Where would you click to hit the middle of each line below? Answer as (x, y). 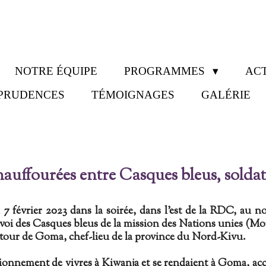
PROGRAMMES (166, 71)
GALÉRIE (226, 95)
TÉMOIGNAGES (133, 95)
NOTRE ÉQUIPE (56, 71)
